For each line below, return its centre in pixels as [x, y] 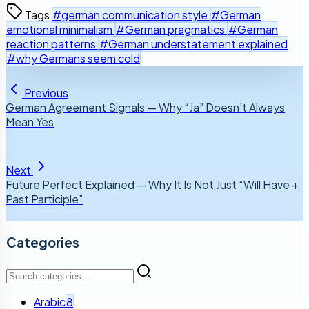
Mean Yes [30, 122]
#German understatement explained [193, 44]
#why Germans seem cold [73, 59]
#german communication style [131, 15]
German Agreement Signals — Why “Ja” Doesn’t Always [145, 108]
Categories [43, 242]
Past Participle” [44, 199]
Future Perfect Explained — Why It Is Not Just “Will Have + [152, 185]
